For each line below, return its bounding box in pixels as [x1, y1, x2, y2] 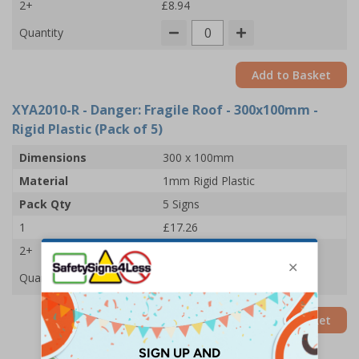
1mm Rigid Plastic [163, 173, 255, 188]
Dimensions [19, 150, 87, 165]
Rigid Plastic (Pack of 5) [12, 120, 163, 138]
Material [19, 173, 68, 188]
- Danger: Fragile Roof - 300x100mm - [79, 101, 318, 119]
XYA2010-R [12, 101, 79, 119]
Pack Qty [19, 196, 71, 212]
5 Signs [163, 196, 200, 212]
